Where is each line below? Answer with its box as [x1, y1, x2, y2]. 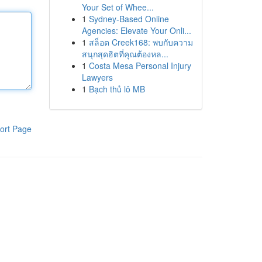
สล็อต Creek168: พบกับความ [88, 36, 193, 48]
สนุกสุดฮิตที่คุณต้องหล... [81, 48, 168, 60]
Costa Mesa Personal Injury [88, 60, 191, 71]
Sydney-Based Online [88, 13, 169, 25]
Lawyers [81, 71, 113, 83]
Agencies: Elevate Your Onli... [81, 25, 191, 36]
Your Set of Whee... [81, 1, 154, 13]
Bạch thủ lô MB [88, 83, 145, 95]
